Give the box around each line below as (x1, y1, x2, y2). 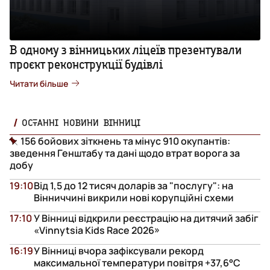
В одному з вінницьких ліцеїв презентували (10, 42, 242, 57)
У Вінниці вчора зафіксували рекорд (34, 243, 204, 257)
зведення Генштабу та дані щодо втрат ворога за (10, 146, 240, 160)
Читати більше (10, 77, 68, 89)
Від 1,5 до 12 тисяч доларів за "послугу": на (34, 178, 233, 192)
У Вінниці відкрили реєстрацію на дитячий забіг (34, 211, 259, 225)
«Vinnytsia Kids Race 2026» (34, 223, 160, 237)
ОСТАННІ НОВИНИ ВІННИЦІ (22, 116, 140, 128)
